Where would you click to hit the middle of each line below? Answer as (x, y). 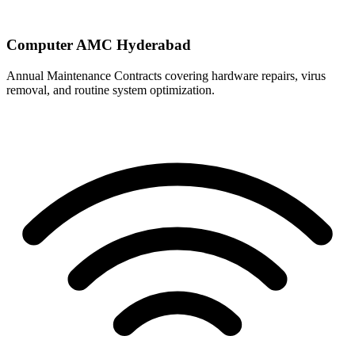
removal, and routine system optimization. (111, 90)
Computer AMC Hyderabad (99, 45)
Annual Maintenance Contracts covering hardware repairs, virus (166, 75)
